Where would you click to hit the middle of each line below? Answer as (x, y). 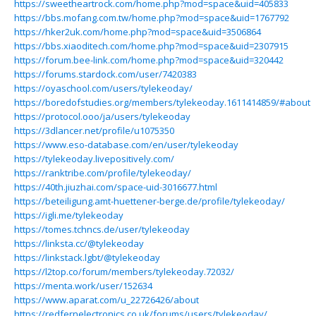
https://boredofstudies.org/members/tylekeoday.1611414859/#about (162, 102)
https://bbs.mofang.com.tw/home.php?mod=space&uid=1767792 (152, 18)
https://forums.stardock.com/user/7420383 (105, 74)
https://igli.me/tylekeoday (69, 215)
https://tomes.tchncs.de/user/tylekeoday (102, 229)
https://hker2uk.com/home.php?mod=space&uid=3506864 (138, 32)
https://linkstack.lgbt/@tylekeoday (87, 257)
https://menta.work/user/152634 (83, 286)
